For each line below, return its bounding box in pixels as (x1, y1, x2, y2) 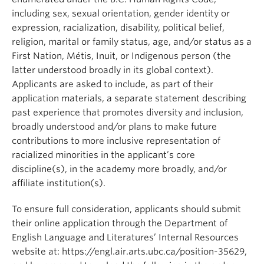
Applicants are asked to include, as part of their (12, 79, 213, 90)
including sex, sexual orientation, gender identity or (12, 8, 230, 19)
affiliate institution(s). (12, 178, 105, 189)
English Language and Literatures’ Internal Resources (12, 232, 239, 243)
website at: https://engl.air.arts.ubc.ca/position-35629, (12, 246, 247, 257)
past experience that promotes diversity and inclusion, (12, 107, 243, 118)
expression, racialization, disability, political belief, (12, 22, 225, 33)
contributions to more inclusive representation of (12, 136, 220, 146)
